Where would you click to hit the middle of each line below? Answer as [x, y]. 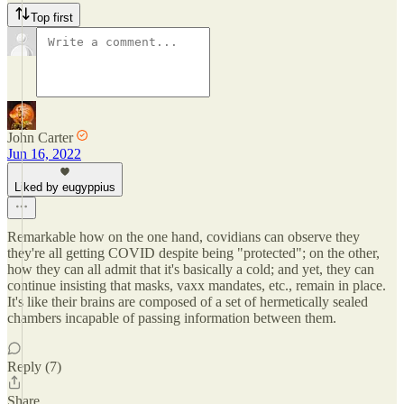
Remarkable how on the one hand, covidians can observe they [184, 237]
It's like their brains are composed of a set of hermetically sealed [188, 302]
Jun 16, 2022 [44, 154]
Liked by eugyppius [65, 187]
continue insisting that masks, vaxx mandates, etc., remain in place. [197, 285]
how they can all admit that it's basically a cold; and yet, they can [191, 269]
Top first [52, 18]
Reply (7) [34, 367]
